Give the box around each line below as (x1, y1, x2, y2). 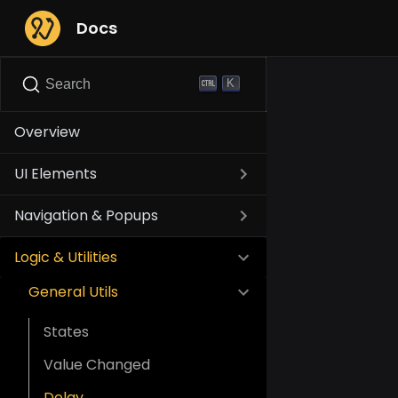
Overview (14, 122, 80, 142)
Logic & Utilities (14, 247, 117, 267)
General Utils (28, 282, 118, 302)
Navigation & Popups (14, 205, 158, 226)
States (44, 322, 89, 342)
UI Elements (14, 163, 97, 184)
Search (45, 76, 91, 92)
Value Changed (44, 354, 150, 375)
